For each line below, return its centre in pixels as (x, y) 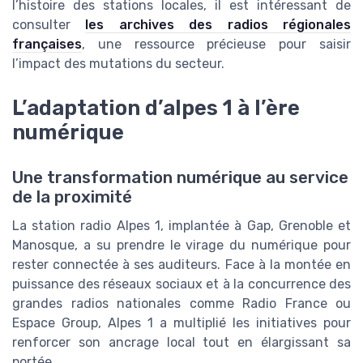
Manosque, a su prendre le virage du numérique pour (181, 245)
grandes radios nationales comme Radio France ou (181, 303)
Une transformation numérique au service (180, 177)
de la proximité (72, 196)
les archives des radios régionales (218, 25)
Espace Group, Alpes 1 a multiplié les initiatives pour (181, 322)
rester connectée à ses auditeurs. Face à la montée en (181, 264)
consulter (49, 25)
